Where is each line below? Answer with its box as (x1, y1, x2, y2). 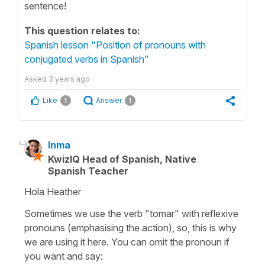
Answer (96, 95, 122, 105)
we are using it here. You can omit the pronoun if (24, 235, 230, 248)
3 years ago (49, 74, 90, 83)
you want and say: (24, 250, 105, 262)
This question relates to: (24, 24, 140, 37)
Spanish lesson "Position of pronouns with (24, 38, 206, 51)
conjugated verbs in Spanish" (24, 53, 149, 65)
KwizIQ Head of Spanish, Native (48, 153, 196, 165)
